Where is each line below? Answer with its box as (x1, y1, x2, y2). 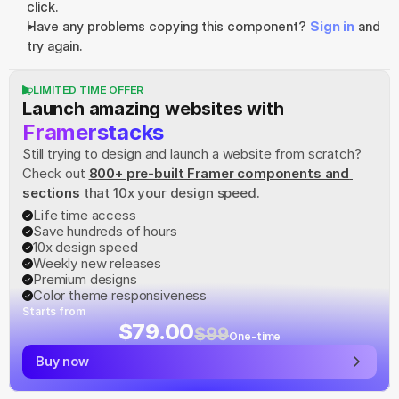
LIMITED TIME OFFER (33, 83, 143, 96)
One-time (229, 330, 281, 343)
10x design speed (33, 239, 138, 256)
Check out (22, 165, 85, 182)
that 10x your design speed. (79, 184, 260, 201)
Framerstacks (22, 119, 165, 145)
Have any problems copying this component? (27, 18, 310, 35)
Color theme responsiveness (33, 287, 208, 304)
